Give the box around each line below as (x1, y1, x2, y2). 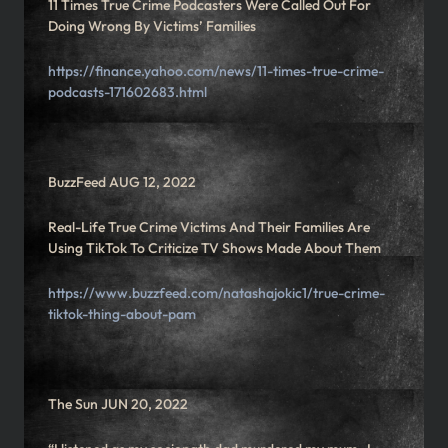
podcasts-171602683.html (48, 83, 207, 102)
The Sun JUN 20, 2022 (48, 395, 188, 414)
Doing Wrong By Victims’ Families (48, 17, 256, 36)
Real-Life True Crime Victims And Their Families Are (48, 218, 370, 237)
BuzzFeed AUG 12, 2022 (48, 173, 196, 192)
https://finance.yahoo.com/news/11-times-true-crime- (48, 62, 384, 81)
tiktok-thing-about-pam (48, 305, 196, 324)
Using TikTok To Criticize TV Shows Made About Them (48, 239, 381, 258)
